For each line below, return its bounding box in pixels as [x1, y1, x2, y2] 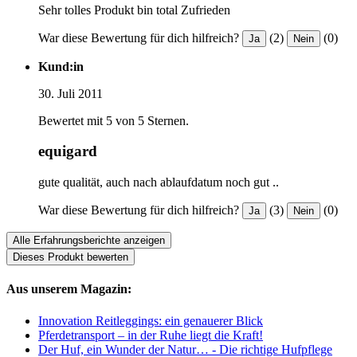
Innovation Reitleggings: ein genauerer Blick [38, 313, 263, 328]
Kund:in [38, 59, 84, 73]
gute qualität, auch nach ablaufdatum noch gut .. [38, 175, 279, 190]
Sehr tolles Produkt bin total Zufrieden [38, 2, 230, 17]
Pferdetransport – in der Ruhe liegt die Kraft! [38, 328, 263, 342]
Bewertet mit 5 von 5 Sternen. [38, 113, 189, 127]
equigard [38, 143, 97, 160]
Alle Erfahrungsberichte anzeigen [13, 234, 165, 247]
